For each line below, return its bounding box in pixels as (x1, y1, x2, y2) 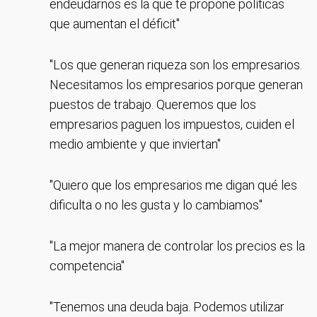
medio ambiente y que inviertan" (50, 137, 221, 151)
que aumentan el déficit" (50, 16, 180, 31)
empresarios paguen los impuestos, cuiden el (50, 117, 294, 132)
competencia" (50, 258, 125, 273)
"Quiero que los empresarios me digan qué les (50, 178, 297, 192)
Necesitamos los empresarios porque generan (50, 77, 303, 92)
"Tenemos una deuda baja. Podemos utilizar (50, 299, 284, 314)
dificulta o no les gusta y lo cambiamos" (50, 197, 263, 212)
